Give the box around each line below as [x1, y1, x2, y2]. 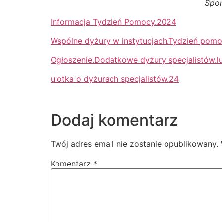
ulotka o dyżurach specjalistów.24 [51, 74, 179, 84]
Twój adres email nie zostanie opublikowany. [51, 138, 218, 149]
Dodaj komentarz [51, 110, 178, 130]
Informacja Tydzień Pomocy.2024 [51, 16, 176, 27]
